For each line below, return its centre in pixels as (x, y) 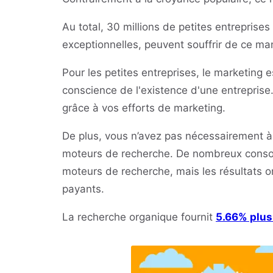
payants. (83, 189)
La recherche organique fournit (139, 217)
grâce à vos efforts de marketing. (144, 108)
